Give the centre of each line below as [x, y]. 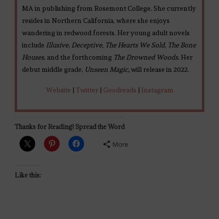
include [34, 45]
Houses [33, 57]
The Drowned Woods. [146, 57]
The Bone [182, 45]
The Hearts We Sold [135, 45]
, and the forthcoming [79, 57]
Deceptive [87, 45]
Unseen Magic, [108, 70]
